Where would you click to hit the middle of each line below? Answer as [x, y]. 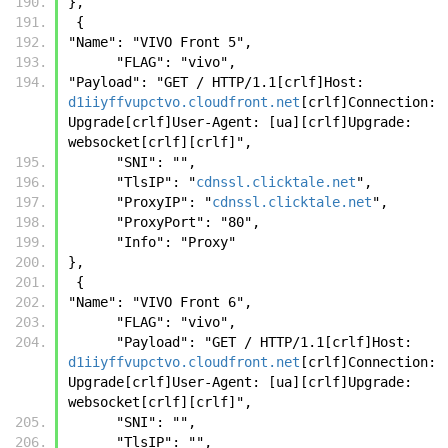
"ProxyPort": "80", [188, 221]
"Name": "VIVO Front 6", [160, 301]
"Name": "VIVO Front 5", [160, 41]
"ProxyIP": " [164, 201]
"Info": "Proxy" [176, 241]
